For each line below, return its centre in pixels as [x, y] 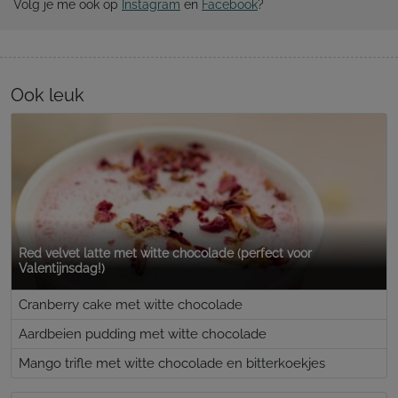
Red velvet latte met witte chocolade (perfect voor [165, 254]
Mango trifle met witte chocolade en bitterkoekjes [171, 363]
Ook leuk [48, 96]
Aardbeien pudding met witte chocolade [142, 334]
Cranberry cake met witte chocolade [130, 304]
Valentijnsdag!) [61, 269]
